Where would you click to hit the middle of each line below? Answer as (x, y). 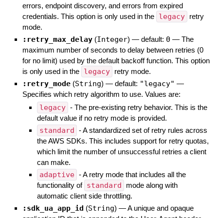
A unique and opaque (160, 208)
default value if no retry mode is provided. (102, 118)
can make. (54, 163)
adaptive (57, 175)
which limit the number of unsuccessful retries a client (121, 152)
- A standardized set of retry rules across (142, 130)
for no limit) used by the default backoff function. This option (116, 61)
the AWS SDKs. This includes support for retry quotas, (123, 141)
